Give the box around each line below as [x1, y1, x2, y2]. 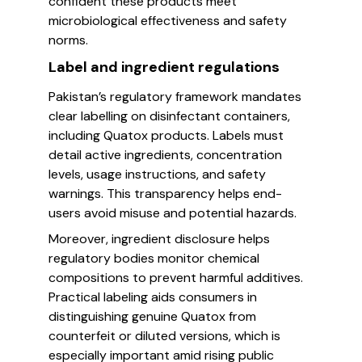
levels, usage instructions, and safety [48, 166, 266, 183]
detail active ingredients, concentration [48, 146, 282, 163]
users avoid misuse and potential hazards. [48, 204, 297, 221]
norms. [48, 32, 88, 48]
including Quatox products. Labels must [48, 127, 284, 144]
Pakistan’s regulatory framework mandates [48, 88, 301, 105]
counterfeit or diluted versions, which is [48, 327, 280, 344]
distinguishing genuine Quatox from [48, 308, 256, 325]
